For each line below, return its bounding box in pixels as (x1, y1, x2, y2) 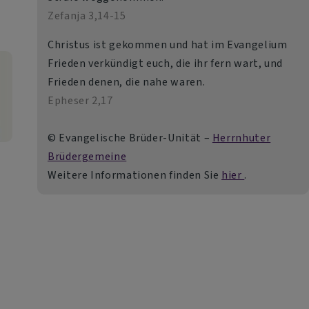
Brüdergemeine (47, 149, 127, 164)
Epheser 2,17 (47, 93, 113, 108)
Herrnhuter (212, 130, 271, 146)
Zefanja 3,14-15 (47, 8, 126, 23)
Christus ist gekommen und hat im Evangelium (47, 37, 288, 52)
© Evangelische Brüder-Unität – (47, 130, 212, 146)
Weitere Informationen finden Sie (47, 168, 222, 183)
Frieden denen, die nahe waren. (47, 74, 206, 90)
